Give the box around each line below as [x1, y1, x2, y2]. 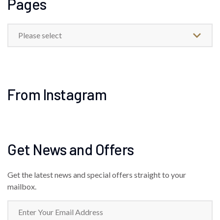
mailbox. [7, 182, 36, 191]
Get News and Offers [7, 140, 134, 158]
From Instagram [7, 85, 107, 103]
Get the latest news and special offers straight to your [7, 170, 186, 179]
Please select [18, 30, 62, 40]
